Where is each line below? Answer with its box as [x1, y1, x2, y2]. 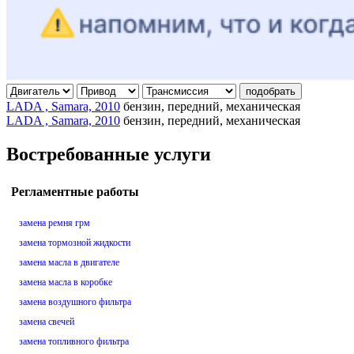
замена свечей [19, 316, 74, 328]
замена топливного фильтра [19, 336, 129, 348]
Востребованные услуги [6, 143, 211, 164]
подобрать [246, 85, 296, 97]
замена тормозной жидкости [19, 237, 130, 249]
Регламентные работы [11, 185, 139, 199]
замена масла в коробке [19, 277, 112, 288]
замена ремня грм [19, 217, 90, 229]
